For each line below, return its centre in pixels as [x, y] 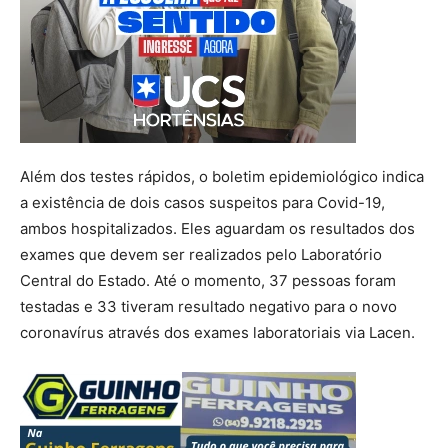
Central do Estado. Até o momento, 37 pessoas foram [208, 281]
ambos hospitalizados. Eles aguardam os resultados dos [217, 229]
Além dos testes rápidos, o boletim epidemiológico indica [222, 177]
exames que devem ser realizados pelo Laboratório [201, 255]
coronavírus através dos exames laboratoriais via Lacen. [217, 333]
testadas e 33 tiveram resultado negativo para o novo [208, 307]
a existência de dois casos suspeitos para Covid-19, [202, 203]
